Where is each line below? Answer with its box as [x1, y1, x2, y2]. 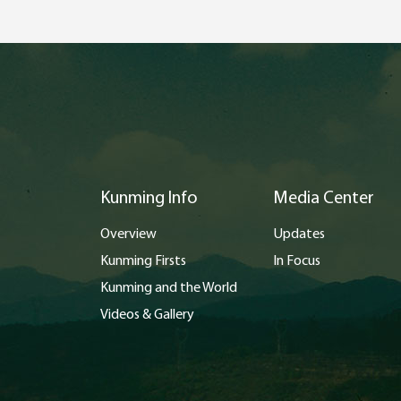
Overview [100, 227, 157, 242]
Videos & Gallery [100, 308, 194, 322]
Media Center [273, 190, 374, 208]
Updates [273, 227, 325, 242]
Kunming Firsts [100, 254, 186, 269]
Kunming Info [100, 190, 198, 208]
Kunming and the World [100, 281, 237, 295]
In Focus [273, 254, 320, 269]
